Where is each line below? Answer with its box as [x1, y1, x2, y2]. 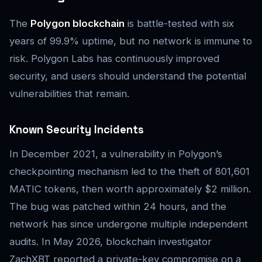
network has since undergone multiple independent [9, 218, 248, 230]
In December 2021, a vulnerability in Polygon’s [9, 148, 222, 160]
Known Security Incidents [9, 123, 144, 137]
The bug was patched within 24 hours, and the [9, 201, 226, 213]
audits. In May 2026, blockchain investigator [9, 236, 212, 248]
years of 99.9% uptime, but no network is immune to [9, 35, 252, 47]
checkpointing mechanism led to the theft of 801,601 [9, 166, 250, 178]
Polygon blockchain [30, 18, 125, 30]
